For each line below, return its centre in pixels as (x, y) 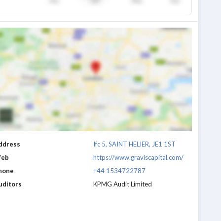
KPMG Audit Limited (122, 184)
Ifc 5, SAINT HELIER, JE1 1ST (134, 144)
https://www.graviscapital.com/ (138, 158)
